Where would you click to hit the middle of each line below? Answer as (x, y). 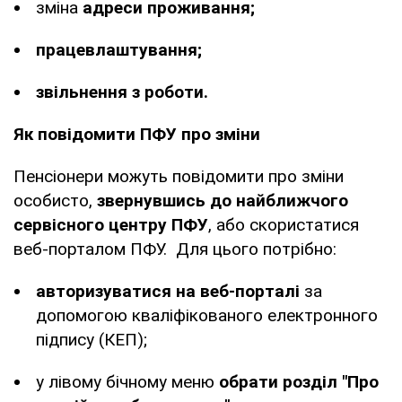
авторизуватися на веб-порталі (170, 291)
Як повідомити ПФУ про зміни (137, 134)
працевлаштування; (119, 49)
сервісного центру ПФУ (111, 224)
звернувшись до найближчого (220, 200)
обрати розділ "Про (299, 381)
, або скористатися (284, 224)
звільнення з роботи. (122, 92)
